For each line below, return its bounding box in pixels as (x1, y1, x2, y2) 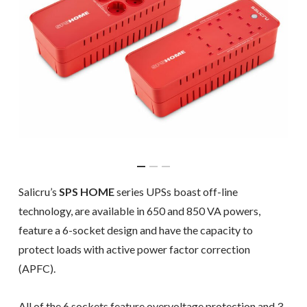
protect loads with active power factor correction (18, 242, 250, 256)
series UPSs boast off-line (114, 184, 238, 198)
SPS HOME (58, 184, 114, 198)
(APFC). (18, 261, 56, 275)
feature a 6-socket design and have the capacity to (18, 223, 253, 236)
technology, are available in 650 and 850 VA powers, (18, 204, 260, 217)
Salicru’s (18, 184, 59, 198)
